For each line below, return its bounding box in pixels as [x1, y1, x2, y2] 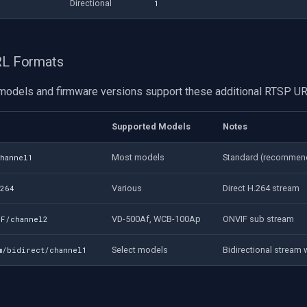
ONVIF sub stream [223, 213, 294, 224]
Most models [112, 151, 164, 162]
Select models [112, 244, 168, 255]
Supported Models [112, 121, 191, 132]
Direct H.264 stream [223, 182, 299, 193]
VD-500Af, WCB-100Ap [112, 213, 201, 224]
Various [112, 182, 142, 193]
